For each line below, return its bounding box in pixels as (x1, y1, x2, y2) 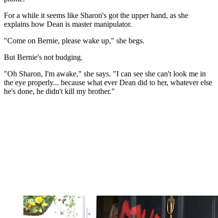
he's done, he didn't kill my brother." (4, 87, 115, 95)
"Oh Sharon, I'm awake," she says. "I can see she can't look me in (4, 69, 206, 78)
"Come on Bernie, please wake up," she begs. (4, 36, 145, 45)
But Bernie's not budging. (4, 53, 83, 61)
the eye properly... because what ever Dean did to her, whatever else (4, 78, 212, 87)
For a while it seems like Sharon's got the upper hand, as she (4, 11, 188, 19)
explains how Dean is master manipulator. (4, 19, 132, 28)
